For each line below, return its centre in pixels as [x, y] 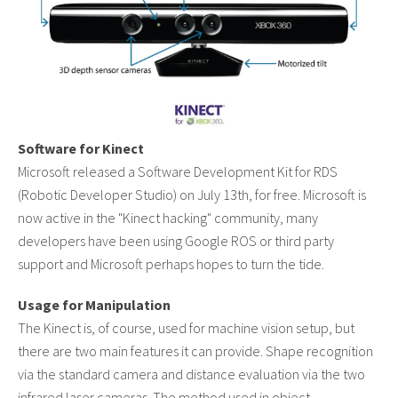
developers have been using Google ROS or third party [176, 240]
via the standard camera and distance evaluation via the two [191, 374]
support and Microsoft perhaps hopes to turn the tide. [171, 263]
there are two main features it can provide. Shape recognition [195, 350]
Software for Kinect [81, 148]
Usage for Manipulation [94, 304]
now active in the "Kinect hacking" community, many [168, 217]
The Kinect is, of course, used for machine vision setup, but [186, 327]
